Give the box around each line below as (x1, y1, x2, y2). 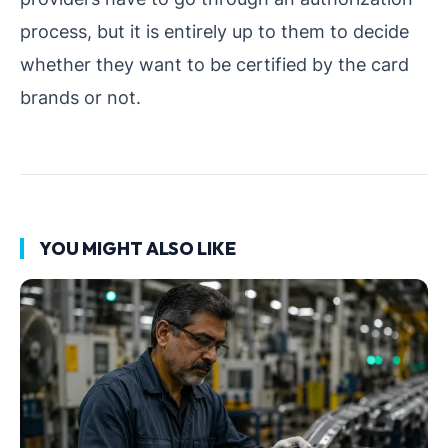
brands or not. (20, 85, 141, 108)
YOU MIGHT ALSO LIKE (39, 236, 236, 260)
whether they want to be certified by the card (20, 52, 409, 75)
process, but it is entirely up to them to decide (20, 19, 409, 42)
